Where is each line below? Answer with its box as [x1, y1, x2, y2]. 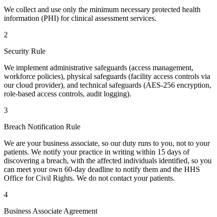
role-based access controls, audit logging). [4, 89, 131, 98]
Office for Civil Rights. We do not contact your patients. [4, 173, 175, 182]
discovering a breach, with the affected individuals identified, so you [4, 156, 212, 165]
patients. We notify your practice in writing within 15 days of [4, 147, 189, 156]
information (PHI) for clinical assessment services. [4, 14, 156, 22]
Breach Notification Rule [4, 122, 80, 131]
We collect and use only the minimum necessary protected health [4, 5, 201, 14]
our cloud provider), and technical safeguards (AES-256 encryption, [4, 80, 211, 89]
